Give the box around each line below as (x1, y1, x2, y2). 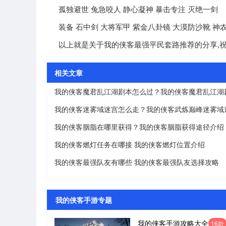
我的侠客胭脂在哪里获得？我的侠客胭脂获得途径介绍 (54, 122, 224, 132)
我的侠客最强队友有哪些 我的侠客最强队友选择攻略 (54, 157, 219, 167)
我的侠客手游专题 (55, 195, 112, 205)
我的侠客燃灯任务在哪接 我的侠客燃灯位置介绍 (54, 139, 205, 149)
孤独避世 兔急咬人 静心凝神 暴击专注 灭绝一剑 (46, 4, 218, 14)
